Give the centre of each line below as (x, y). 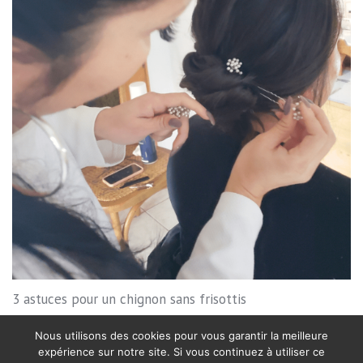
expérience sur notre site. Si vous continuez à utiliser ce (181, 352)
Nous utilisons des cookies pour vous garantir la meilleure (181, 335)
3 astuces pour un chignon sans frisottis (129, 299)
